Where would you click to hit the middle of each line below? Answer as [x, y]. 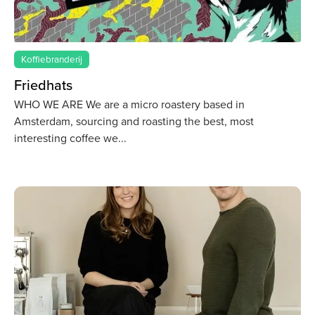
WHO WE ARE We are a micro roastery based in [129, 105]
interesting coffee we [66, 139]
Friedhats [43, 85]
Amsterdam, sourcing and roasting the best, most [134, 122]
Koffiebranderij [52, 59]
